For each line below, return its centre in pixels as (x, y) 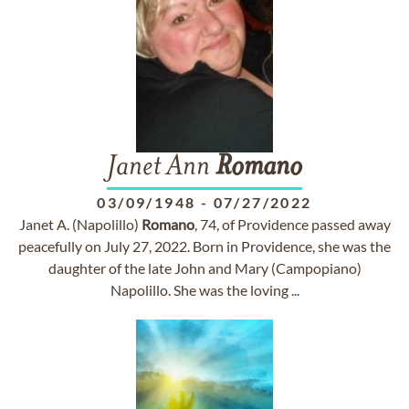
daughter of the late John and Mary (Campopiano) (204, 268)
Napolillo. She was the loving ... (204, 290)
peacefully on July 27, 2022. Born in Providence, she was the (204, 246)
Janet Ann (161, 168)
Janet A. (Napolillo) (80, 224)
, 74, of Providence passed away (292, 224)
